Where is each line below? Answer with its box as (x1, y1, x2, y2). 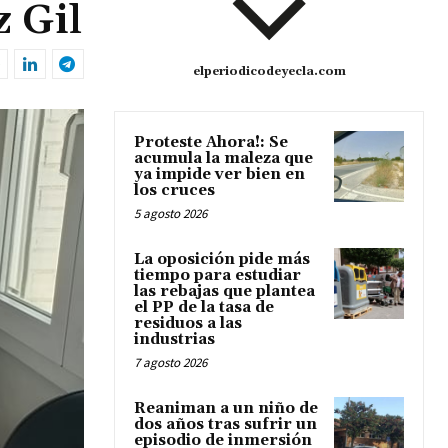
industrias (134, 330, 215, 350)
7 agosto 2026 (134, 354, 207, 372)
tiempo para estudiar (134, 266, 301, 286)
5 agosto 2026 (134, 205, 207, 223)
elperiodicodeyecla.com (192, 64, 346, 80)
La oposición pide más (134, 250, 310, 270)
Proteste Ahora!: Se (134, 133, 288, 153)
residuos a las (134, 314, 242, 334)
